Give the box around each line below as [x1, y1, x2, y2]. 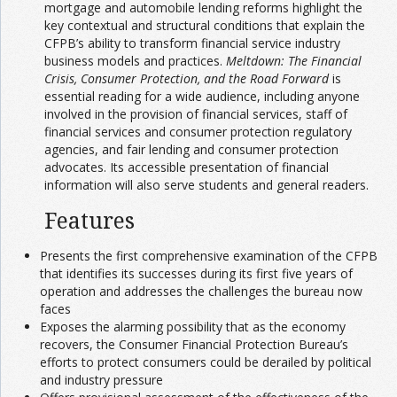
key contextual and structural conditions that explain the [44, 17, 365, 34]
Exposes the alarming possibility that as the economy [40, 318, 346, 335]
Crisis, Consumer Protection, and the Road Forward [44, 70, 332, 87]
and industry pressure [40, 371, 163, 388]
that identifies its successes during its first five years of [40, 265, 353, 282]
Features [44, 206, 135, 235]
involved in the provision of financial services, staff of [44, 105, 347, 122]
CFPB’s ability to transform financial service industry [44, 35, 340, 51]
